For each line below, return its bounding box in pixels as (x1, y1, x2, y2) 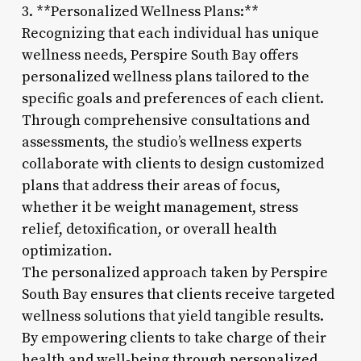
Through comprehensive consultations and (21, 110, 309, 130)
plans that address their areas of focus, (21, 176, 280, 195)
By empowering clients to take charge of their (21, 328, 326, 347)
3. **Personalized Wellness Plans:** (21, 2, 259, 21)
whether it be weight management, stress (21, 197, 298, 217)
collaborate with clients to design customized (21, 154, 324, 173)
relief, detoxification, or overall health (21, 219, 277, 239)
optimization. (21, 241, 112, 260)
